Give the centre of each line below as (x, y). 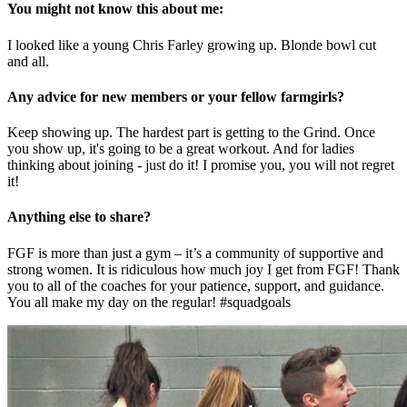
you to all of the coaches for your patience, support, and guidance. (196, 285)
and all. (28, 61)
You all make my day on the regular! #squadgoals (149, 302)
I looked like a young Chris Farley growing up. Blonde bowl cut (192, 45)
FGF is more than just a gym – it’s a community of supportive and (195, 253)
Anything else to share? (79, 217)
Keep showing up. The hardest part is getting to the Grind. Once (191, 133)
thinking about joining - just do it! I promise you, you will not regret (201, 165)
